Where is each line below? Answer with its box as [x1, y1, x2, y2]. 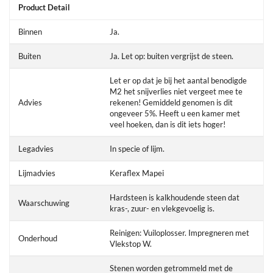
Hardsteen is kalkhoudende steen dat [110, 193, 239, 202]
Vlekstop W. [110, 239, 152, 249]
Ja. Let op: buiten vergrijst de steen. [110, 51, 233, 61]
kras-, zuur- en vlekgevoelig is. [110, 204, 214, 213]
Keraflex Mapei [110, 168, 164, 178]
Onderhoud [18, 233, 57, 243]
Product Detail [18, 2, 70, 12]
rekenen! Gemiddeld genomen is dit [110, 97, 233, 107]
